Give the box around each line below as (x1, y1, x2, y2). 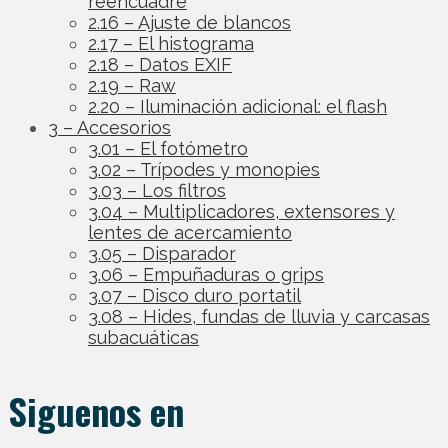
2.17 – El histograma (88, 33, 254, 54)
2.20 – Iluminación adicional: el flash (88, 96, 387, 117)
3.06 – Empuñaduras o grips (88, 264, 324, 285)
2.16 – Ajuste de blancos (88, 12, 291, 33)
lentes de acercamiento (88, 222, 292, 243)
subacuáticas (88, 327, 199, 348)
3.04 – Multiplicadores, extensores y (88, 201, 395, 222)
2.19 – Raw (88, 75, 176, 96)
